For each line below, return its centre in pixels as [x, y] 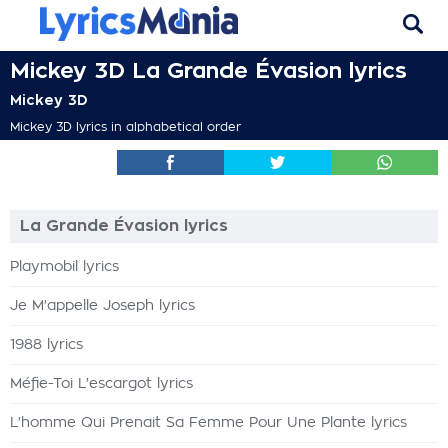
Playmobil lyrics [64, 267]
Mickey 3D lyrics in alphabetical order [125, 127]
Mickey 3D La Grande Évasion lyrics [208, 71]
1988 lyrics [46, 345]
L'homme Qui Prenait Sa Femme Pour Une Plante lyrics [208, 423]
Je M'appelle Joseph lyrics [102, 306]
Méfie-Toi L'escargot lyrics [101, 384]
